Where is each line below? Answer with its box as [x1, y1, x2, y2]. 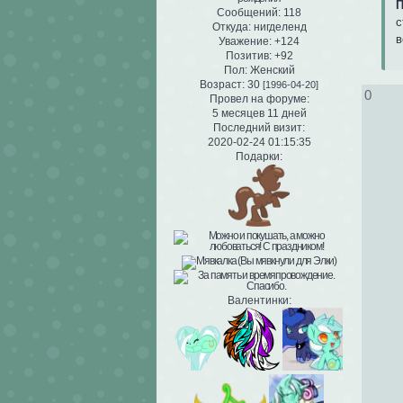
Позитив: [225, 49, 272, 63]
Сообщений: [217, 6, 281, 20]
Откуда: [211, 21, 251, 34]
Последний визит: [213, 121, 305, 135]
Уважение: [219, 35, 272, 49]
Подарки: [236, 150, 282, 164]
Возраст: [200, 78, 245, 92]
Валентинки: [227, 294, 291, 308]
